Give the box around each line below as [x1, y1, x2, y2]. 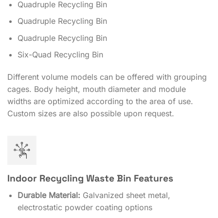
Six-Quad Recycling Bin [17, 50, 103, 60]
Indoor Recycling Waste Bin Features [7, 172, 173, 185]
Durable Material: [17, 190, 80, 200]
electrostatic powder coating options [17, 202, 152, 212]
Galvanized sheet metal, [80, 190, 170, 200]
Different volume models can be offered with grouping [7, 72, 207, 82]
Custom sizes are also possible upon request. [7, 109, 174, 119]
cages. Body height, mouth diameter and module [7, 84, 186, 94]
